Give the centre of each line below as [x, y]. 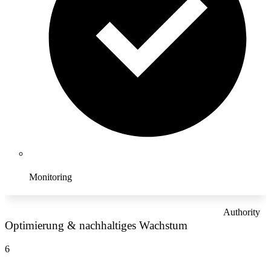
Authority [242, 212]
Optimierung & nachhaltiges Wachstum [96, 225]
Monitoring [51, 177]
